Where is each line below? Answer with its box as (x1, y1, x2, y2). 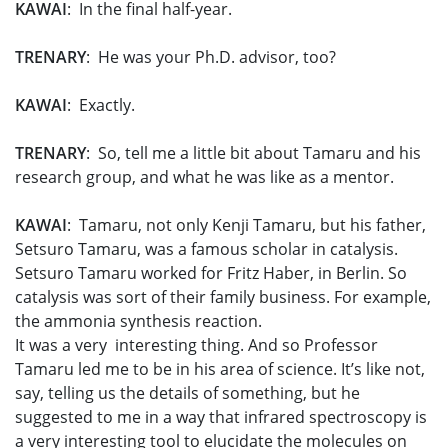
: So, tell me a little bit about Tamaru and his (86, 142, 421, 165)
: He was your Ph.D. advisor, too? (86, 46, 336, 69)
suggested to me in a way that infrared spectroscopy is (15, 406, 427, 429)
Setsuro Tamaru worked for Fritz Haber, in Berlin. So (15, 262, 407, 285)
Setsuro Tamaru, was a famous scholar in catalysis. (15, 238, 398, 261)
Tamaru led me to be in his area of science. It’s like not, (15, 358, 425, 381)
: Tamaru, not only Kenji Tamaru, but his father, (67, 214, 426, 237)
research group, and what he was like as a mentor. (15, 166, 394, 189)
